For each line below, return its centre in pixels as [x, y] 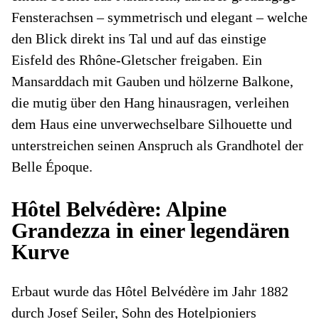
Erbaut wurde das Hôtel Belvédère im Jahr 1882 [150, 291]
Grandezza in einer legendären [151, 230]
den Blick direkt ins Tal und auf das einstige [139, 38]
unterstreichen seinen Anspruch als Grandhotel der [157, 145]
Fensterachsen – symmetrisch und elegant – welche [159, 17]
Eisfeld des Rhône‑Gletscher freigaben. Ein [137, 60]
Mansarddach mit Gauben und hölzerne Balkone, [152, 81]
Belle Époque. [52, 167]
